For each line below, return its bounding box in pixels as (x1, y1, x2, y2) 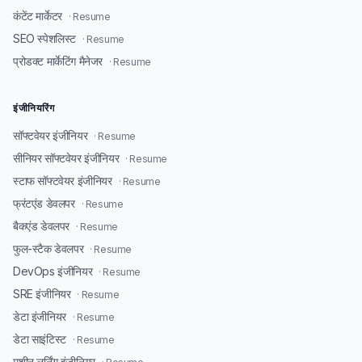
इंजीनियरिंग (13, 102, 55, 114)
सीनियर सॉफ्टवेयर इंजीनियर (13, 151, 120, 165)
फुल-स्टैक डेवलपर (13, 242, 84, 255)
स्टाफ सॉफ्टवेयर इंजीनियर (13, 174, 112, 187)
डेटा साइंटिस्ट (13, 332, 66, 346)
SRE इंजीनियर (13, 287, 71, 301)
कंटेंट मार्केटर (13, 9, 62, 23)
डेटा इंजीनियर (13, 309, 66, 323)
